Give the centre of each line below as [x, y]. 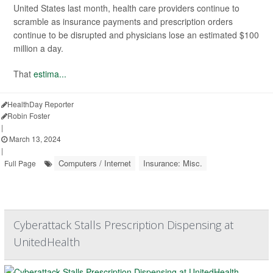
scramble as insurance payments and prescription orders [123, 21]
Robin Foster [29, 115]
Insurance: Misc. [173, 163]
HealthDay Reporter [41, 104]
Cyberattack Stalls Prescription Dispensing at [123, 225]
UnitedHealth [47, 242]
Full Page [20, 163]
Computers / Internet [95, 163]
